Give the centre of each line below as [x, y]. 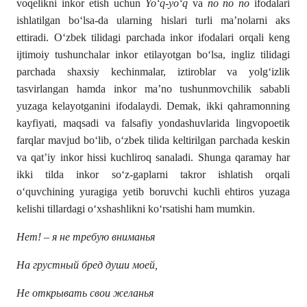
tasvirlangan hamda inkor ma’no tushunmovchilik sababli [153, 89]
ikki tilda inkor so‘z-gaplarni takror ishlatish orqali [153, 175]
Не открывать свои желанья [85, 293]
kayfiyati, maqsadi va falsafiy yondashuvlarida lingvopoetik [153, 123]
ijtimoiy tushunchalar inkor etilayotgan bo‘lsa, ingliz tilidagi [153, 55]
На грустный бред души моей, [87, 265]
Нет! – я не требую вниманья [86, 237]
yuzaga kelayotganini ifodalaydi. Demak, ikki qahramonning [153, 106]
